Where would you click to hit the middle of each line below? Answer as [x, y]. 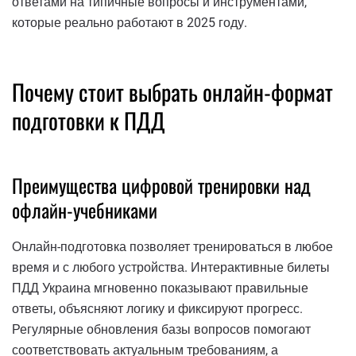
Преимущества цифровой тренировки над [161, 185]
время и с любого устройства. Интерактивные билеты [171, 268]
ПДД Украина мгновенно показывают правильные [160, 288]
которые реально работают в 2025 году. [130, 22]
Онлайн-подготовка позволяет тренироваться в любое [172, 247]
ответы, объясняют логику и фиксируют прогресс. [157, 309]
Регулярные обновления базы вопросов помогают [161, 330]
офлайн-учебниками [85, 209]
